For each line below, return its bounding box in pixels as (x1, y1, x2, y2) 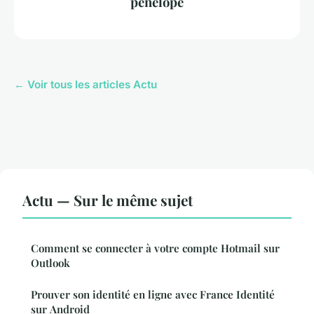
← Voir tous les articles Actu (14, 78, 157, 92)
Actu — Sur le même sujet (22, 190, 193, 210)
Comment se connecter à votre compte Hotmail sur (31, 241, 280, 256)
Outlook (31, 256, 70, 271)
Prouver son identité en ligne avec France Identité (31, 287, 275, 302)
